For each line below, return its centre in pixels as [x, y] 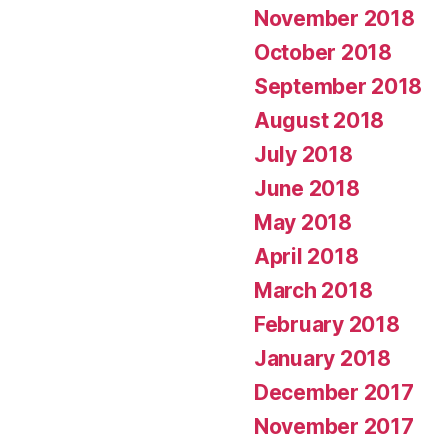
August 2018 [319, 121]
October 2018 [323, 53]
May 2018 [303, 223]
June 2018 [307, 189]
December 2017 [334, 393]
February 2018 [327, 325]
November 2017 [334, 427]
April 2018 [306, 257]
